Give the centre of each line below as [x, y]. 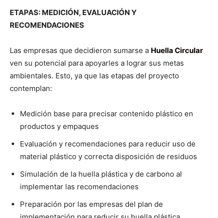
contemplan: [31, 89]
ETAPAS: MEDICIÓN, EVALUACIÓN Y [73, 13]
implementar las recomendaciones [79, 187]
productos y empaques [59, 127]
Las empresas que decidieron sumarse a [80, 51]
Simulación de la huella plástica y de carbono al [101, 174]
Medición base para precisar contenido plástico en [107, 114]
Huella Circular [177, 51]
